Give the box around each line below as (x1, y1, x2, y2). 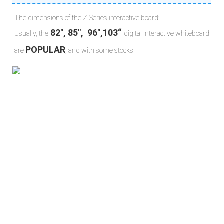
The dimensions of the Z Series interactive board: (14, 14, 159, 22)
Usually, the (14, 29, 48, 38)
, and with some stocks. (65, 46, 135, 55)
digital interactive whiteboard (124, 29, 209, 38)
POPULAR (25, 44, 65, 55)
